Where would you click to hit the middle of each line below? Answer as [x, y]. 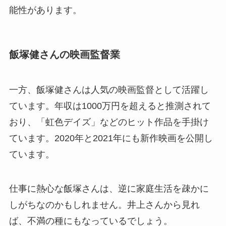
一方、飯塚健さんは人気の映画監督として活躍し [109, 90]
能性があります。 [45, 10]
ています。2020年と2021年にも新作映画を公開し [111, 138]
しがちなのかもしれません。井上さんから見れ [104, 205]
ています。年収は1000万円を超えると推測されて [110, 106]
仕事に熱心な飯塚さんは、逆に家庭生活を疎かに [109, 188]
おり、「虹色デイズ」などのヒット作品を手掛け [109, 122]
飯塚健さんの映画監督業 [64, 55]
